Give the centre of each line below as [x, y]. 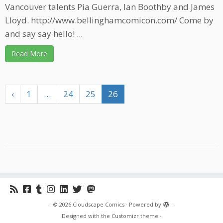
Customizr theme [135, 216]
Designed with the [87, 216]
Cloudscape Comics [99, 205]
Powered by [145, 205]
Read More [29, 54]
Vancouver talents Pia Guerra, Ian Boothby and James [110, 7]
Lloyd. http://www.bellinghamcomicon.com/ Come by [109, 20]
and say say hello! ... [44, 34]
